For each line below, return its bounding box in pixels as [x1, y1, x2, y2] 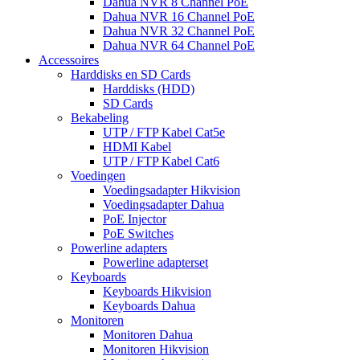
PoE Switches [103, 227, 174, 241]
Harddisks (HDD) [103, 82, 194, 96]
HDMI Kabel [103, 140, 171, 154]
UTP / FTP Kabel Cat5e [103, 125, 225, 140]
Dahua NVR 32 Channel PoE [103, 24, 255, 39]
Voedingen [71, 169, 125, 183]
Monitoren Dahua [103, 328, 193, 342]
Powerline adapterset [103, 256, 208, 270]
